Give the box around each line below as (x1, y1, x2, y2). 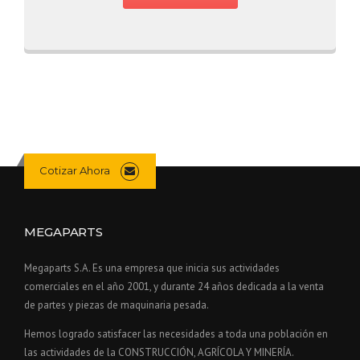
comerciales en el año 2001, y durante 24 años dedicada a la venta (24, 280, 324, 294)
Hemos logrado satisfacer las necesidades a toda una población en (24, 327, 328, 342)
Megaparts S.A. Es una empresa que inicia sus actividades (24, 261, 280, 276)
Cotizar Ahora (39, 163, 110, 177)
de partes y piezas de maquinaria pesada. (24, 298, 209, 313)
